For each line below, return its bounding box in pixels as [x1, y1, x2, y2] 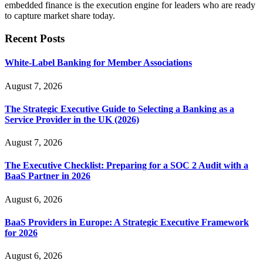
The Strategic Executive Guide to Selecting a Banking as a [5, 103, 234, 114]
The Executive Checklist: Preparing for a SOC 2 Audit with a [5, 160, 248, 171]
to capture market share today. [5, 11, 115, 21]
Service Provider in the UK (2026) [5, 114, 139, 124]
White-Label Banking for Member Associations [5, 58, 192, 68]
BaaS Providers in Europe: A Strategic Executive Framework [5, 217, 249, 227]
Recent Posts [5, 32, 65, 45]
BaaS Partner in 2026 [5, 171, 90, 181]
